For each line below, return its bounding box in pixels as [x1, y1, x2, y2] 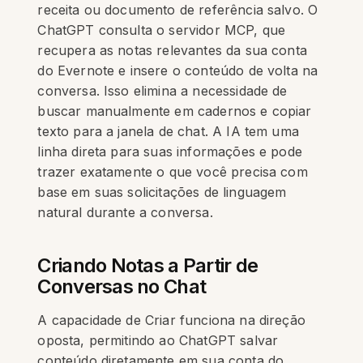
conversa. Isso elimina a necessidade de [37, 83, 288, 99]
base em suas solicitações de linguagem [37, 184, 287, 200]
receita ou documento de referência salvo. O [37, 2, 318, 18]
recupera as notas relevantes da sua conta [37, 42, 307, 58]
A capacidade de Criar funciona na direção [37, 312, 305, 328]
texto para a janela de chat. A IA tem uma [37, 123, 299, 139]
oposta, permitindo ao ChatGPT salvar [37, 332, 279, 348]
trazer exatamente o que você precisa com [37, 164, 308, 180]
